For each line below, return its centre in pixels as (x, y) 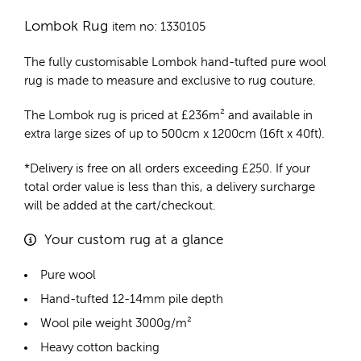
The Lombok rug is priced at (103, 116)
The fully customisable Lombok (112, 63)
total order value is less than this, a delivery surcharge (170, 188)
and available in (269, 116)
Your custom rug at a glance (134, 241)
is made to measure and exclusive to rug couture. (179, 81)
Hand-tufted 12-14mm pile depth (132, 300)
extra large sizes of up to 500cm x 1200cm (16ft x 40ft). (174, 135)
